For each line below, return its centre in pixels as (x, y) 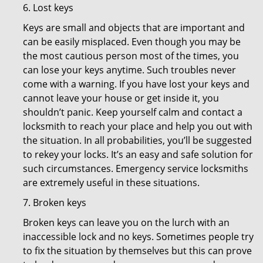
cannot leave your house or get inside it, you (121, 98)
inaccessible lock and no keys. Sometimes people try (138, 237)
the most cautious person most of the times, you (131, 56)
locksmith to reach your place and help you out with (138, 126)
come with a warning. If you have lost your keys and (136, 84)
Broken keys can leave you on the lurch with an (126, 222)
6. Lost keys (48, 8)
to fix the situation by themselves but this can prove (137, 251)
